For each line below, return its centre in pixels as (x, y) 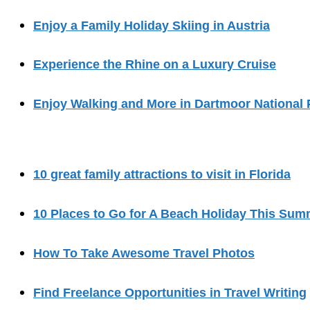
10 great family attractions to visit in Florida (162, 175)
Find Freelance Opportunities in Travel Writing (170, 293)
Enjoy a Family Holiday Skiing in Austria (152, 25)
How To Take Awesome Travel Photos (144, 254)
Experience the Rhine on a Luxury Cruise (155, 65)
